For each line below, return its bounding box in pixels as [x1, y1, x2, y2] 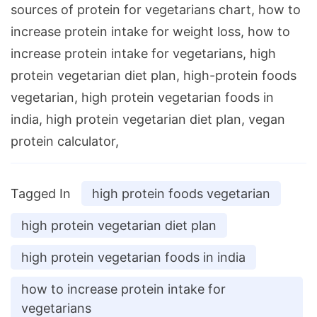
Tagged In [11, 186, 71, 202]
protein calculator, [11, 134, 119, 149]
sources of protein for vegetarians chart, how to [11, 2, 301, 18]
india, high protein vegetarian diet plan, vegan [11, 112, 285, 127]
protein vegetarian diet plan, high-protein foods [11, 68, 296, 83]
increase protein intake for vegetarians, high [11, 46, 276, 62]
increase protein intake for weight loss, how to [11, 24, 290, 40]
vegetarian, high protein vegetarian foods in [11, 90, 274, 105]
